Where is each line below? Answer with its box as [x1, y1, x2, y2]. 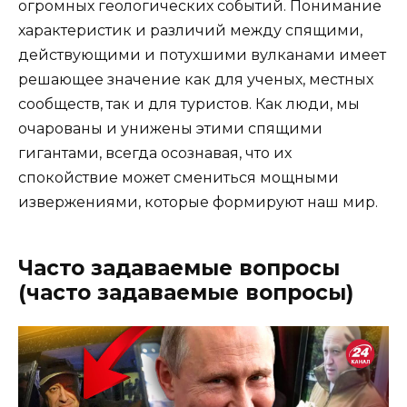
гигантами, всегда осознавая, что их [18, 144, 292, 162]
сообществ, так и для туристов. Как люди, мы [18, 94, 360, 113]
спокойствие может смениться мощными [18, 168, 339, 186]
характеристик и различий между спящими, [18, 21, 362, 39]
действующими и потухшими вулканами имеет [18, 45, 386, 64]
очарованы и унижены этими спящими [18, 119, 323, 137]
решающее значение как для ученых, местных [18, 70, 373, 88]
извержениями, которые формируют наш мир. [18, 193, 378, 211]
